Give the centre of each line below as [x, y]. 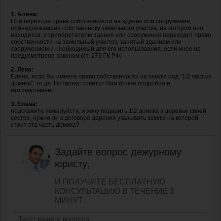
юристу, [73, 163]
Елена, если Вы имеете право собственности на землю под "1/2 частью [111, 76]
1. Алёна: [24, 14]
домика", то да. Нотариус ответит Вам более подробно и [91, 83]
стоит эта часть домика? [45, 125]
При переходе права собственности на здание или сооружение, [101, 21]
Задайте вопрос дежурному [118, 151]
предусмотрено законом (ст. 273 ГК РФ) [66, 55]
